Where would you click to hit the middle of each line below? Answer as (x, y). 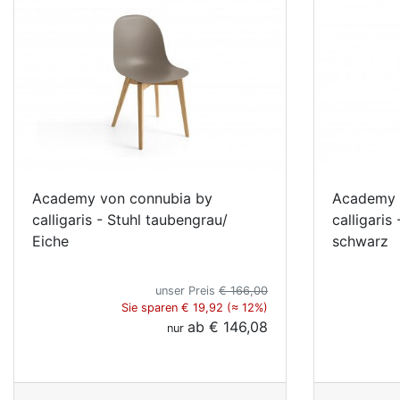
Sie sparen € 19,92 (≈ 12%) (195, 307)
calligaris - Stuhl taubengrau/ (130, 219)
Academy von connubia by (122, 198)
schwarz (360, 241)
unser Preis (187, 290)
